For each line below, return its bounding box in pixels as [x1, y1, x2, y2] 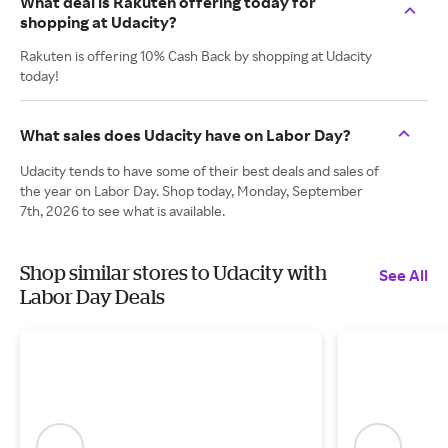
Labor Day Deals [20, 285, 165, 308]
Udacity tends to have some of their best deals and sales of [20, 162, 379, 179]
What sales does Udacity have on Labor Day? [20, 125, 351, 145]
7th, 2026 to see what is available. [20, 202, 225, 219]
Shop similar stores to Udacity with [20, 261, 327, 284]
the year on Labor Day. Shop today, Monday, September [20, 182, 363, 199]
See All [379, 265, 428, 285]
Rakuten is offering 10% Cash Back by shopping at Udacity [20, 47, 372, 64]
